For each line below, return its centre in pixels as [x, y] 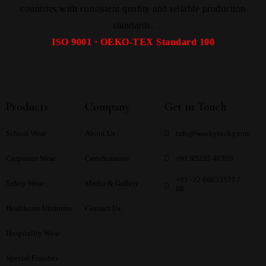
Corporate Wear [31, 159]
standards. [133, 25]
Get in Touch [195, 107]
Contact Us [103, 208]
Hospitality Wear [33, 233]
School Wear [26, 134]
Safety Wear [25, 183]
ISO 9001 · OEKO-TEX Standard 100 [133, 42]
